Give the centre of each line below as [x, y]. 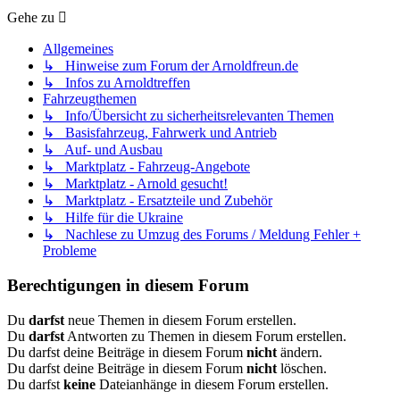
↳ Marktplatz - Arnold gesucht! [135, 184]
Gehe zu [31, 18]
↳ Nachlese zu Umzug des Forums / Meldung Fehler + [202, 235]
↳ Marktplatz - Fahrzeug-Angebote [146, 167]
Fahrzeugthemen [90, 99]
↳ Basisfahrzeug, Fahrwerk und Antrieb [160, 133]
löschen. [302, 368]
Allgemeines [78, 49]
